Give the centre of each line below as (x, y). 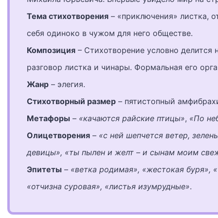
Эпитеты (44, 170)
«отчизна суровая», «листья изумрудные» (108, 187)
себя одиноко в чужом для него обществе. (110, 33)
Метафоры (48, 118)
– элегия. (67, 84)
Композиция (51, 50)
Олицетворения (58, 136)
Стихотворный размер (71, 101)
